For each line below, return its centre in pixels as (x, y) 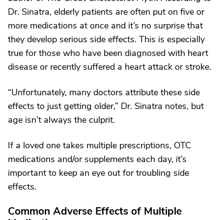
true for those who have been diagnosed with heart (108, 53)
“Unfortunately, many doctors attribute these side (104, 92)
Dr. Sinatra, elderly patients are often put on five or (106, 12)
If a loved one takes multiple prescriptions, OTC (99, 145)
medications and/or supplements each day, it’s (97, 159)
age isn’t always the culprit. (61, 120)
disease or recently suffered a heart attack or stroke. (110, 67)
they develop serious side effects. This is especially (106, 39)
